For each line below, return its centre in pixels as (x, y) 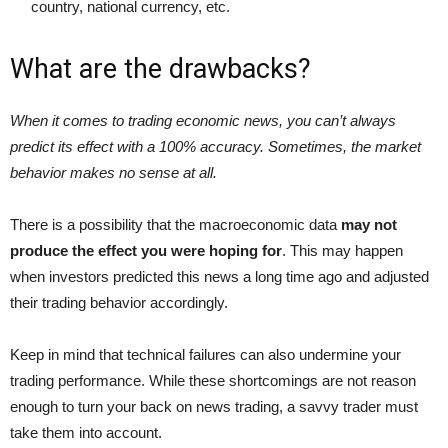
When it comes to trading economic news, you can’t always (203, 120)
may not (369, 224)
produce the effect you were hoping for (146, 250)
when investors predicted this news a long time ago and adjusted (219, 276)
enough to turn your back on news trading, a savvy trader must (214, 406)
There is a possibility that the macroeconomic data (175, 224)
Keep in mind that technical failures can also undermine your (205, 354)
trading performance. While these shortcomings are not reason (213, 380)
